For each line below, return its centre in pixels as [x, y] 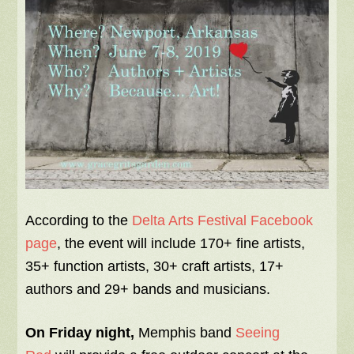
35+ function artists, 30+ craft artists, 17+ [155, 267]
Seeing [258, 333]
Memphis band [185, 333]
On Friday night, [80, 333]
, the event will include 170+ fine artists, [181, 244]
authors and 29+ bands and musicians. [148, 290]
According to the [79, 221]
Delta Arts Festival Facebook [223, 221]
